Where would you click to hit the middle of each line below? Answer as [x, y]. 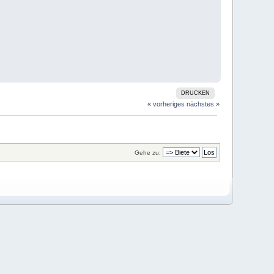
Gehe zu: [147, 152]
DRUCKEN [196, 93]
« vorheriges [166, 104]
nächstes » [203, 104]
